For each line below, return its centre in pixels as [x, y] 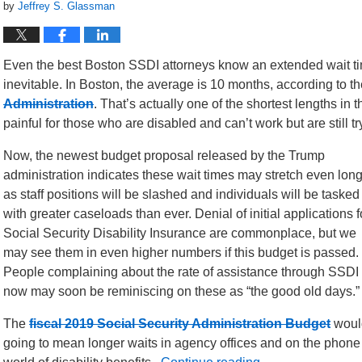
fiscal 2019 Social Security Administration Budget [180, 323]
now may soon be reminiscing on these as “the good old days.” [181, 291]
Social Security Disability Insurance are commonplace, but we [180, 233]
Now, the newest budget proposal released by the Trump [164, 155]
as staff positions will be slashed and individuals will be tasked [181, 194]
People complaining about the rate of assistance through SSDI [181, 271]
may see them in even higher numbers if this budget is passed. [181, 252]
